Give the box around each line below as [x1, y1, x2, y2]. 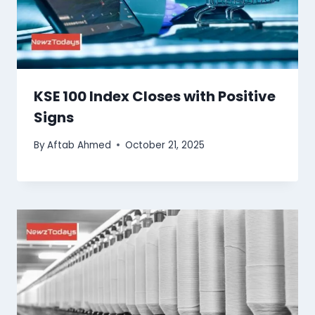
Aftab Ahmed [47, 138, 112, 152]
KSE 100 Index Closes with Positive [34, 86, 276, 107]
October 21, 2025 [125, 138, 205, 152]
